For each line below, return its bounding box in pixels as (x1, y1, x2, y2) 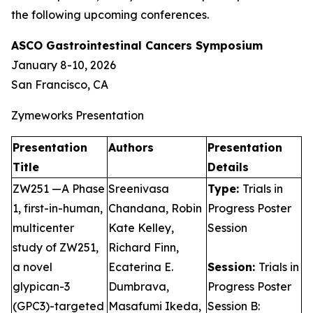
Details (208, 160, 249, 174)
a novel (13, 260, 52, 274)
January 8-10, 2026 (11, 58, 116, 72)
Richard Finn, (108, 240, 179, 254)
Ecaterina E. (108, 260, 173, 274)
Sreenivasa (108, 182, 169, 196)
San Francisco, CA (11, 78, 108, 92)
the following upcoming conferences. (11, 8, 209, 22)
